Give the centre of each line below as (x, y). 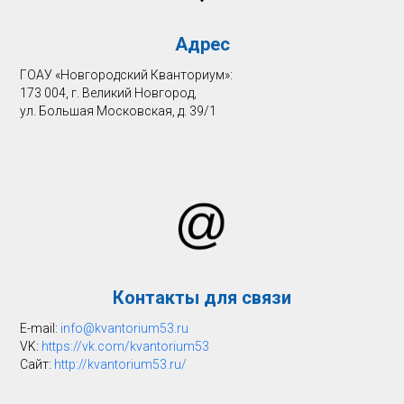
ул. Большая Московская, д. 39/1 (119, 110)
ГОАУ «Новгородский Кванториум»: (127, 74)
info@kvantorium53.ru (125, 328)
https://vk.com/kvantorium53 (126, 346)
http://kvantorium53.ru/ (121, 364)
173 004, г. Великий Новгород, (109, 92)
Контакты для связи (202, 297)
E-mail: (41, 328)
